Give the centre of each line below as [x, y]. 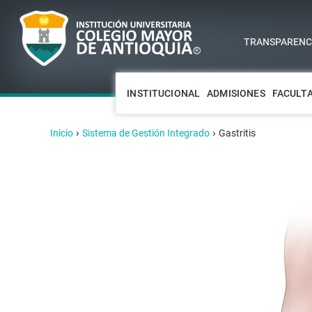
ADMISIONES [236, 93]
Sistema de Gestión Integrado [146, 133]
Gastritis [237, 133]
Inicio [62, 133]
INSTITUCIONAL [164, 93]
